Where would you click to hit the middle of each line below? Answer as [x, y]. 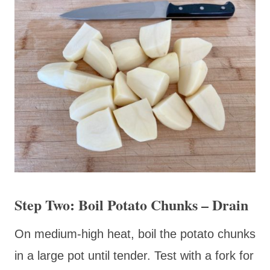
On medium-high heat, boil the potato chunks [135, 234]
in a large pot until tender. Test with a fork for [134, 255]
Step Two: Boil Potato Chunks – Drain [131, 204]
